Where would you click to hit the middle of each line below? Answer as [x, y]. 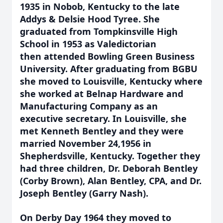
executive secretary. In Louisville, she [103, 118]
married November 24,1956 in [86, 143]
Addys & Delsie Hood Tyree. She [90, 19]
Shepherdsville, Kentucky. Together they [110, 156]
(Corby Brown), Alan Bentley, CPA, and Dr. [111, 181]
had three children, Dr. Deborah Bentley [109, 168]
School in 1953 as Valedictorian [88, 44]
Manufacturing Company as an [89, 106]
